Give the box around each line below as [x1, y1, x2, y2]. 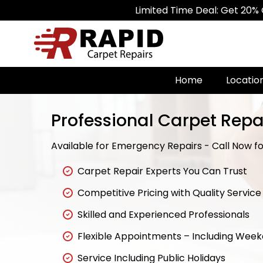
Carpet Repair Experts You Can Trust [77, 164, 247, 178]
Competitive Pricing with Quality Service [77, 186, 261, 200]
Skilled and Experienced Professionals [77, 208, 249, 222]
